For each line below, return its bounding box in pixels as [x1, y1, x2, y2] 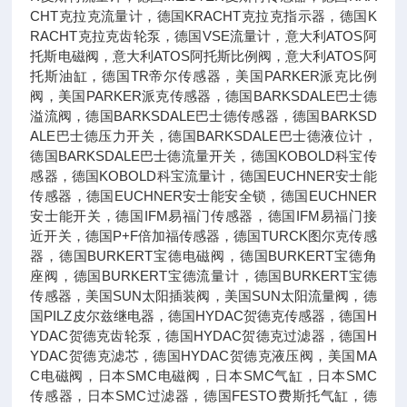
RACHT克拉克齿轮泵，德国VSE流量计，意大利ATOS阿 [30, 28, 377, 44]
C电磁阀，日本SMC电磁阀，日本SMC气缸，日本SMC [30, 368, 377, 383]
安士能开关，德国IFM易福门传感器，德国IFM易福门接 [30, 208, 377, 223]
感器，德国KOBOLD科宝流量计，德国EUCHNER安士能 [30, 168, 377, 184]
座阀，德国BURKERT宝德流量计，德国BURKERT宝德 [30, 268, 377, 283]
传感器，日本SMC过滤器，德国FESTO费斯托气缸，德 [30, 388, 377, 403]
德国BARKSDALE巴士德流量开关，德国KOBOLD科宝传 [30, 148, 377, 164]
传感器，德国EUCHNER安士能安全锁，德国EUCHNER [30, 188, 377, 203]
